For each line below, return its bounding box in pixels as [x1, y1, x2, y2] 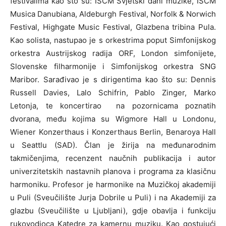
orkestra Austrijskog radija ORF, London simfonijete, [10, 48, 216, 59]
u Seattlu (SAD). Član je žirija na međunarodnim [10, 140, 216, 150]
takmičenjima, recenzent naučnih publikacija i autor [10, 153, 216, 163]
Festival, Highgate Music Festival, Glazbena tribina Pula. [10, 22, 216, 32]
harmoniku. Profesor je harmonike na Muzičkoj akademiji [10, 180, 216, 190]
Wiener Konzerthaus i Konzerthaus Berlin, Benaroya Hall [10, 127, 216, 137]
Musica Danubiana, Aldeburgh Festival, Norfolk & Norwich [10, 9, 216, 19]
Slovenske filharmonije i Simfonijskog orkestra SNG [10, 62, 216, 72]
